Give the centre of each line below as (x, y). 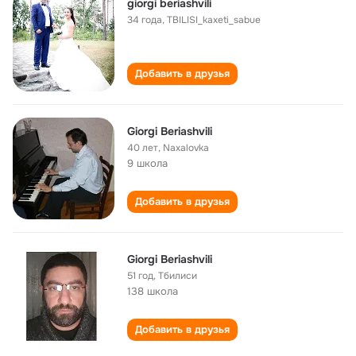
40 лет (143, 148)
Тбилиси (178, 276)
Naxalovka (186, 148)
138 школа (153, 291)
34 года (145, 20)
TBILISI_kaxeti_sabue (214, 20)
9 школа (147, 163)
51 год (140, 276)
